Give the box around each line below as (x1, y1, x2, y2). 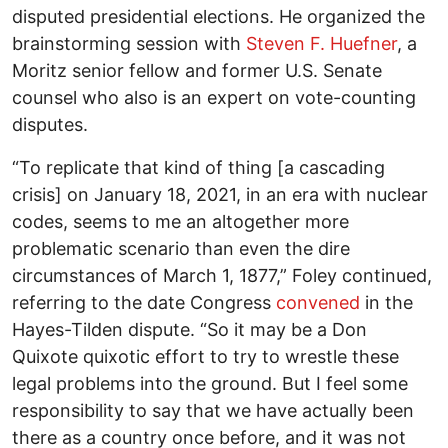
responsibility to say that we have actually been (12, 400, 414, 422)
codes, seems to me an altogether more (12, 211, 349, 233)
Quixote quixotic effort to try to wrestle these (12, 346, 399, 368)
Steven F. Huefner (246, 33, 397, 55)
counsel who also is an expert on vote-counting (12, 87, 416, 109)
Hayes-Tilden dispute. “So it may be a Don (12, 319, 367, 341)
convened (276, 292, 360, 314)
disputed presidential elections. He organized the (12, 6, 425, 28)
